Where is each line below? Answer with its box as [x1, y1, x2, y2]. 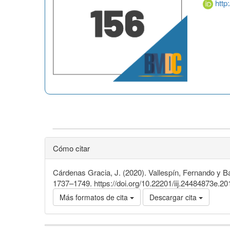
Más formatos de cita [60, 191, 130, 202]
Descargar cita [149, 191, 199, 202]
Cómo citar [53, 142, 90, 154]
